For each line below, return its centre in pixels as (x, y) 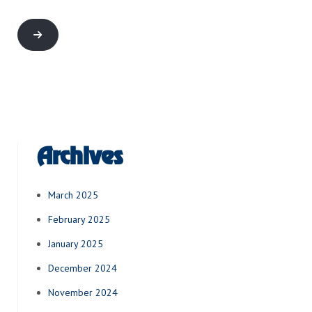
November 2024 (83, 293)
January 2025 (76, 244)
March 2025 (73, 195)
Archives (80, 157)
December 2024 (83, 268)
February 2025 (79, 220)
